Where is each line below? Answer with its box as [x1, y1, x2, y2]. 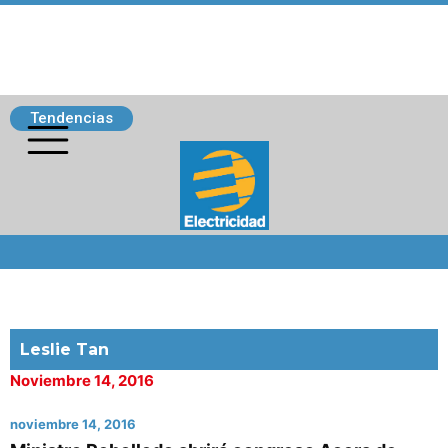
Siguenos [15, 235, 89, 254]
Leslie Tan [20, 340, 109, 359]
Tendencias [30, 109, 113, 127]
